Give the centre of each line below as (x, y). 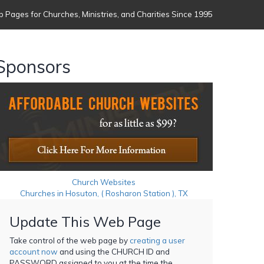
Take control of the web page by (70, 240)
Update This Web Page (85, 221)
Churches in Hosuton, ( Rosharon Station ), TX (104, 193)
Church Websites (104, 182)
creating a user (157, 240)
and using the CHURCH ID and (114, 251)
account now (34, 251)
